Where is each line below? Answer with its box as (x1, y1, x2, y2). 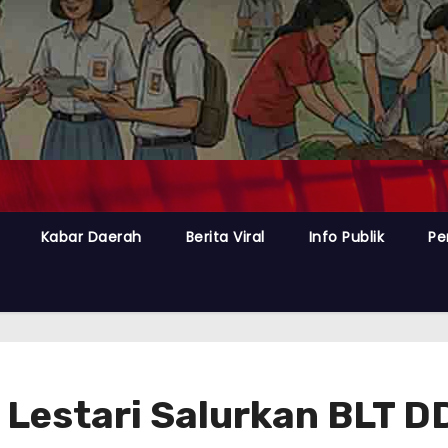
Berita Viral (185, 226, 265, 247)
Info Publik (308, 226, 385, 247)
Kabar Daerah (40, 226, 142, 247)
